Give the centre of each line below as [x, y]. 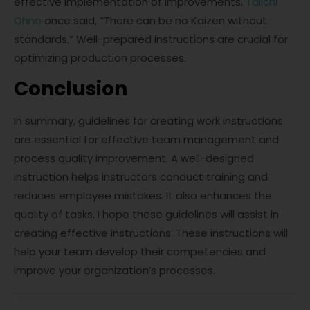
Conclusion [71, 89]
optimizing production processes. [100, 58]
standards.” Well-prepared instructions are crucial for [151, 39]
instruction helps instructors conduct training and [141, 177]
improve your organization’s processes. [115, 270]
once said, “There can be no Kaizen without [154, 20]
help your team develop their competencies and [140, 252]
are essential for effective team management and [146, 139]
